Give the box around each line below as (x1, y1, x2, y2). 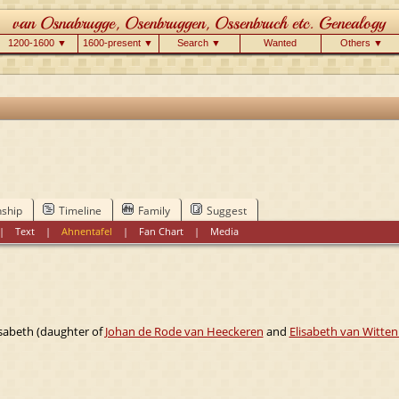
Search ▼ (177, 37, 221, 48)
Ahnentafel (61, 224, 113, 238)
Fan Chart (139, 224, 184, 238)
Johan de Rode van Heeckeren (104, 322, 264, 339)
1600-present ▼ (83, 37, 153, 48)
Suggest (206, 202, 247, 218)
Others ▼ (339, 37, 383, 48)
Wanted (264, 37, 297, 48)
